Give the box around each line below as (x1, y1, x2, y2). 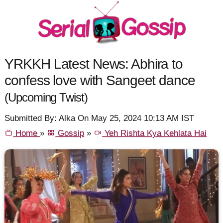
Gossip (55, 128, 85, 138)
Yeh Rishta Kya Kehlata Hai (102, 128, 207, 138)
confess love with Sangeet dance (4, 72, 195, 88)
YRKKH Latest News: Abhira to (4, 55, 183, 72)
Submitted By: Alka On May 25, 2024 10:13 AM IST (4, 113, 195, 123)
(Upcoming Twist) (4, 91, 88, 104)
